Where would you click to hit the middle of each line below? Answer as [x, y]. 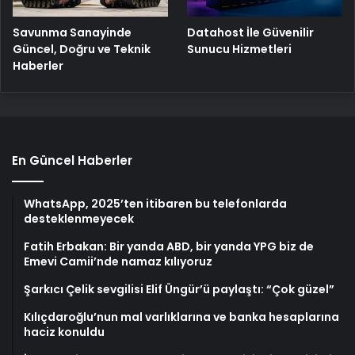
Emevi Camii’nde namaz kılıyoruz [118, 261]
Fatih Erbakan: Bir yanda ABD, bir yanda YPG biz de [169, 246]
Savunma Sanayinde [72, 32]
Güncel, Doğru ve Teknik [82, 49]
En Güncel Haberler [72, 160]
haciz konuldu [64, 332]
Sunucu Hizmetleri [240, 49]
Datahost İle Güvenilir [251, 32]
